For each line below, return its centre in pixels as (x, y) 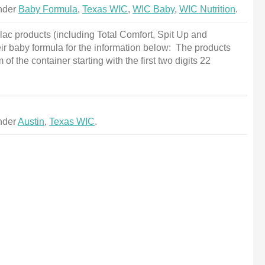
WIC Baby (153, 9)
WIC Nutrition (207, 9)
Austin (31, 122)
